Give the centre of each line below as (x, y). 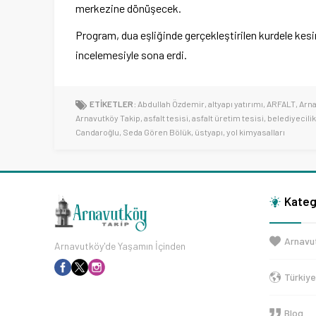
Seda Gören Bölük (157, 132)
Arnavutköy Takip (108, 118)
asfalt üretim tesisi (228, 118)
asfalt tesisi (166, 118)
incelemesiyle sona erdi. (131, 55)
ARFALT (281, 104)
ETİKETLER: (113, 104)
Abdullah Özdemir (171, 104)
